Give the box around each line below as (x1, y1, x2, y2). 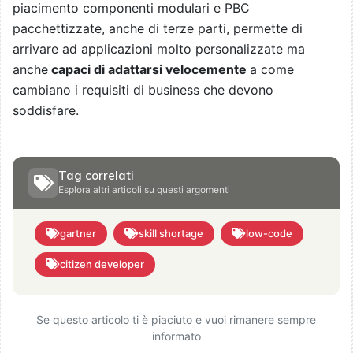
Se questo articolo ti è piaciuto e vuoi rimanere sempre (36, 312, 316, 326)
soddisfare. (13, 102, 79, 118)
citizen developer (60, 257, 144, 270)
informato (151, 329, 201, 343)
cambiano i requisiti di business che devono (13, 81, 273, 98)
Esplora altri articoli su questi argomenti (58, 183, 230, 195)
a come (250, 61, 294, 77)
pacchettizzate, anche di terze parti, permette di (13, 20, 303, 36)
